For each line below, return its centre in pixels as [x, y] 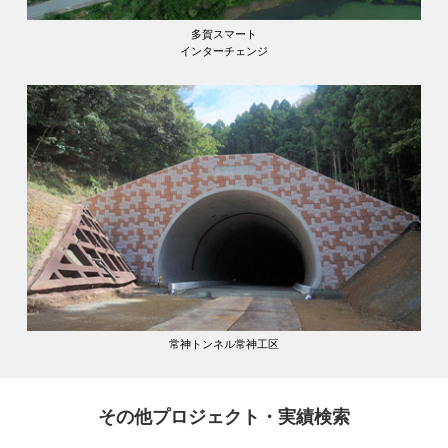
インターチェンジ [224, 50]
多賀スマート [224, 33]
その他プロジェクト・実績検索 [224, 417]
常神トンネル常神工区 [224, 344]
